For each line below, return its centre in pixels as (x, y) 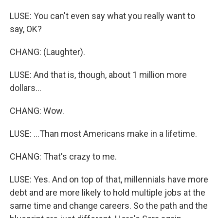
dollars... (26, 88)
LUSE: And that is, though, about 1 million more (98, 75)
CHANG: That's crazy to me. (63, 156)
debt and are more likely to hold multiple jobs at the (108, 192)
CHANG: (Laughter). (47, 52)
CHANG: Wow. (37, 111)
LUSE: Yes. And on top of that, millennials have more (109, 179)
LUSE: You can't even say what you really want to (102, 16)
